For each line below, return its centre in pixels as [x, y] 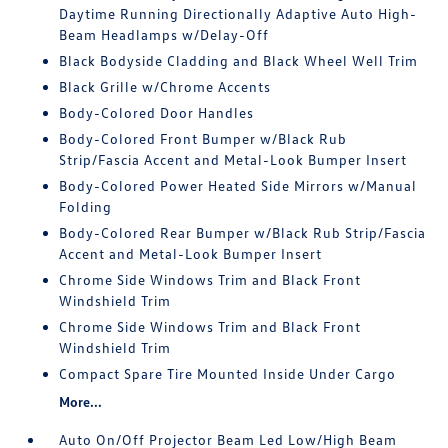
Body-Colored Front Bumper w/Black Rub [203, 139]
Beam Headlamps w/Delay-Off [164, 35]
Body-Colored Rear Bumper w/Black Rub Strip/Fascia [243, 233]
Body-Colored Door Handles [157, 113]
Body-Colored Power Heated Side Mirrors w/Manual [238, 186]
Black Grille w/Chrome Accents [165, 87]
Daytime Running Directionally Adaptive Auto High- [238, 14]
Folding [86, 207]
